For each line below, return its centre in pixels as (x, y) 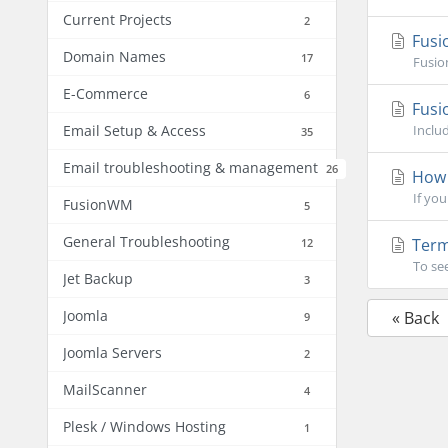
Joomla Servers (112, 352)
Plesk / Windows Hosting (144, 426)
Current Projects (117, 19)
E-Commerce (105, 93)
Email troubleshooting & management (190, 167)
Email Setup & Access (134, 130)
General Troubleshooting (146, 241)
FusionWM (98, 204)
